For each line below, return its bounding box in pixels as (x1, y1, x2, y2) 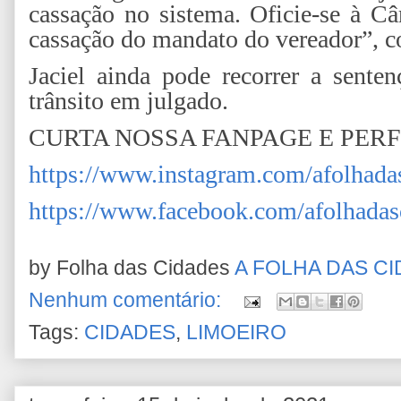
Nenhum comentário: (29, 289, 226, 312)
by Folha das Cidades (29, 257, 235, 280)
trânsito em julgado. (29, 86, 228, 115)
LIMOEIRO (186, 321, 286, 345)
